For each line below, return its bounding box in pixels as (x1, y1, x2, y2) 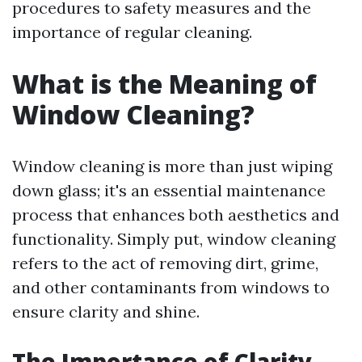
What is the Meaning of (12, 66, 317, 101)
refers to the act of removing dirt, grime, (12, 253, 318, 273)
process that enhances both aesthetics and (12, 204, 339, 225)
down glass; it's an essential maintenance (12, 180, 326, 200)
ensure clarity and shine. (12, 301, 200, 322)
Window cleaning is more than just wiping (12, 156, 332, 176)
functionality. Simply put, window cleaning (12, 229, 335, 249)
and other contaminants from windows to (12, 277, 330, 297)
